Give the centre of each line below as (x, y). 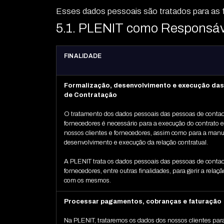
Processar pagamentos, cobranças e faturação (142, 202)
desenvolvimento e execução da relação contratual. (136, 143)
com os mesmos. (87, 181)
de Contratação (90, 95)
